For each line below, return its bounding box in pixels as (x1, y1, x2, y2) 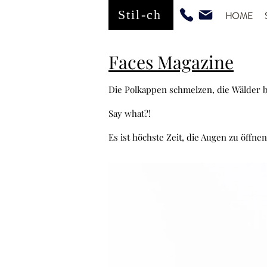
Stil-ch (117, 7, 162, 22)
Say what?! (108, 107, 151, 119)
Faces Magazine (108, 50, 234, 74)
